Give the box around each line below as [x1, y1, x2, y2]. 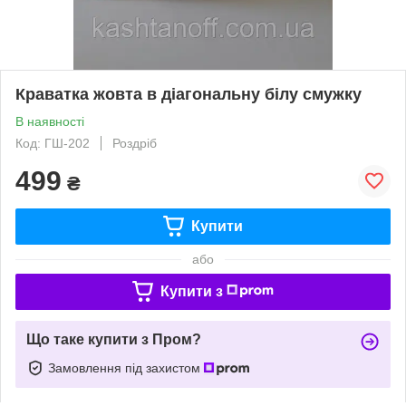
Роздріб [112, 135, 157, 150]
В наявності [15, 113, 84, 129]
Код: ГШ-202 [15, 135, 90, 150]
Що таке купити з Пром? [26, 331, 201, 347]
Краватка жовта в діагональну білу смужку [15, 84, 362, 103]
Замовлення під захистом [48, 360, 204, 375]
